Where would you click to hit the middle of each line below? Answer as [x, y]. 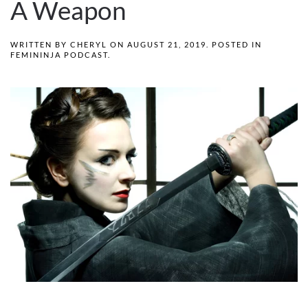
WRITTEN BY [40, 45]
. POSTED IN [234, 45]
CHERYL [89, 45]
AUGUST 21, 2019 [167, 45]
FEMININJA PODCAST [59, 55]
